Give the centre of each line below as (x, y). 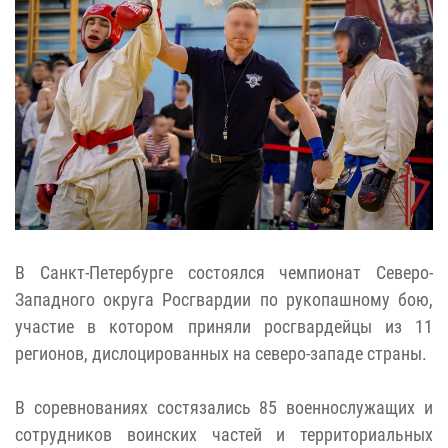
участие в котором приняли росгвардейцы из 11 (224, 326)
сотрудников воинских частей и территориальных (224, 434)
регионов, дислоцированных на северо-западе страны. (221, 353)
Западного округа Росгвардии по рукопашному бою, (224, 299)
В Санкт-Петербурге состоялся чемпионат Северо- (224, 272)
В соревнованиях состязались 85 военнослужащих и (224, 407)
